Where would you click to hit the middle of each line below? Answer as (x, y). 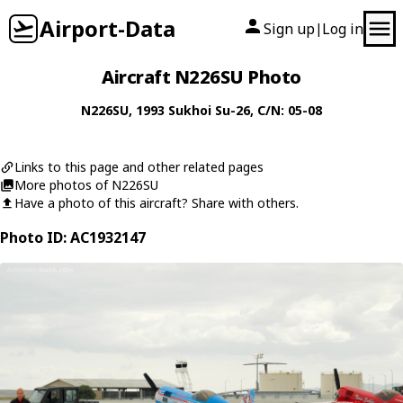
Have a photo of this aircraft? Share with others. (157, 203)
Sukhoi (190, 110)
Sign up (289, 29)
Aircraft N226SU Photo (201, 77)
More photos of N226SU (86, 185)
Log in (343, 29)
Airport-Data (107, 28)
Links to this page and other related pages (139, 167)
